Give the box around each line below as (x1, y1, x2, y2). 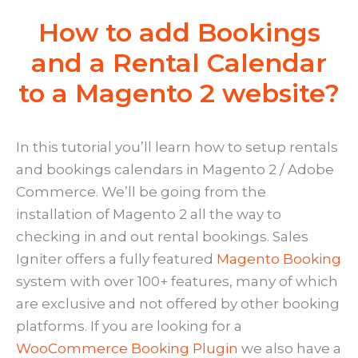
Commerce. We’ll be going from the (16, 184, 266, 201)
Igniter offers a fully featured (16, 251, 217, 268)
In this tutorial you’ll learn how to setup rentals (16, 139, 338, 156)
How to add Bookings (38, 17, 320, 49)
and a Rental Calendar (31, 47, 327, 79)
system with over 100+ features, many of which (16, 273, 338, 290)
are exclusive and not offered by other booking (16, 296, 340, 312)
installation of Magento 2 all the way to (16, 206, 281, 223)
